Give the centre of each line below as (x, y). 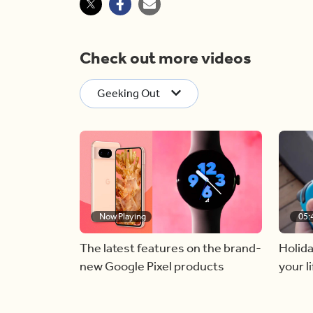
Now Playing (123, 216)
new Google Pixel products (152, 266)
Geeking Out (129, 93)
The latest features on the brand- (170, 248)
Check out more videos (166, 58)
